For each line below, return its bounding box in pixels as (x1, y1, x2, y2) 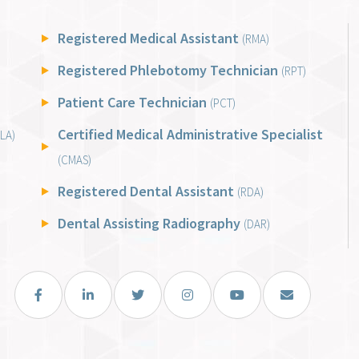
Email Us (285, 295, 329, 312)
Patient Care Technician (57, 93, 210, 112)
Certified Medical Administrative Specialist (57, 125, 323, 144)
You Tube (236, 295, 284, 312)
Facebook (37, 295, 91, 312)
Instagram (186, 295, 238, 312)
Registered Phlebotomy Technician (57, 61, 281, 80)
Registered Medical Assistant (57, 29, 242, 48)
